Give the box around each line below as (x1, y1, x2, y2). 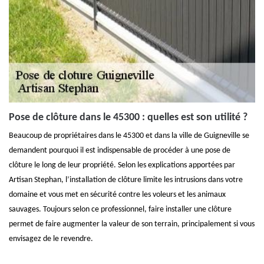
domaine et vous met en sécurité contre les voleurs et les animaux (9, 190, 226, 199)
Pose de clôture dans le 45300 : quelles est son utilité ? (9, 112, 247, 123)
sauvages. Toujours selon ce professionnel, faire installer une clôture (9, 205, 232, 214)
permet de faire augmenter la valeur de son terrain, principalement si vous (9, 220, 255, 229)
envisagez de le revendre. (9, 235, 93, 243)
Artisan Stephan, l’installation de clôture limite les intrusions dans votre (9, 176, 243, 184)
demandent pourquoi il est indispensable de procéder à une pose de (9, 146, 230, 155)
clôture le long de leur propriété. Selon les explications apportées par (9, 161, 235, 170)
